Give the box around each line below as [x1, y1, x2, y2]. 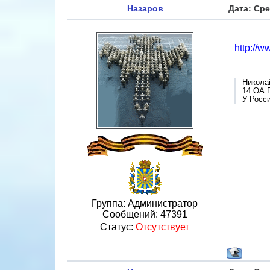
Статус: [100, 222, 136, 232]
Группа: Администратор [92, 198, 198, 209]
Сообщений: [102, 209, 160, 219]
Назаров [127, 4, 163, 13]
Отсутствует [136, 222, 189, 232]
